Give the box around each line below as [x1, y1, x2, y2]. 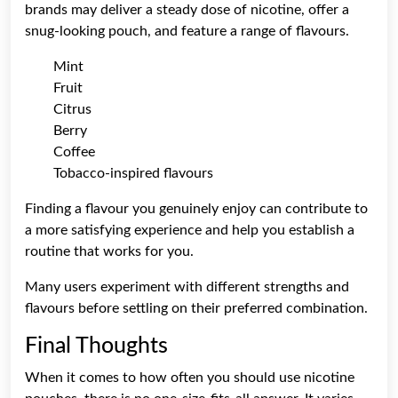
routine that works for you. [25, 243, 194, 259]
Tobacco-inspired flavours [53, 165, 213, 180]
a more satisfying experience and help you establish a [25, 222, 354, 237]
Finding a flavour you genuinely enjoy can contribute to [25, 201, 368, 216]
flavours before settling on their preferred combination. [25, 300, 368, 315]
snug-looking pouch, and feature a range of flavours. [25, 23, 349, 38]
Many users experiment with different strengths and [25, 279, 349, 294]
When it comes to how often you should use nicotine [25, 370, 354, 385]
